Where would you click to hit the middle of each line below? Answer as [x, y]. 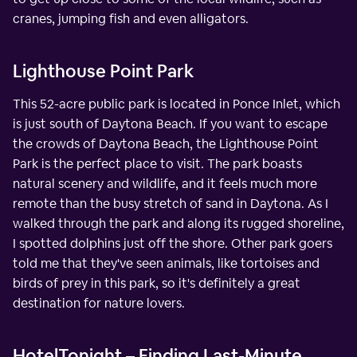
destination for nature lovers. [99, 303]
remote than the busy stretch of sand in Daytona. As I [171, 203]
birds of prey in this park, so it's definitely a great [157, 283]
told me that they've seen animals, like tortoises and [166, 263]
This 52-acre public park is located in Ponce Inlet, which [177, 104]
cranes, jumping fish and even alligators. [131, 18]
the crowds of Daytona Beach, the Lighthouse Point [166, 143]
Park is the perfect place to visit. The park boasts [157, 163]
